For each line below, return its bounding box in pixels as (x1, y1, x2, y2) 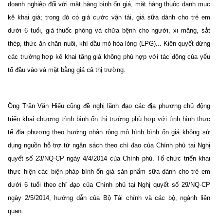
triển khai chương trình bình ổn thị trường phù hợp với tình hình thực (8, 115, 210, 123)
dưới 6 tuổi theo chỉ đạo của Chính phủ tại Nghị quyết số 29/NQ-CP (8, 181, 210, 188)
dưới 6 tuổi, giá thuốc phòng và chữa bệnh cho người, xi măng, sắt (8, 26, 210, 34)
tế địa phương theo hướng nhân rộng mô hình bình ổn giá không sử (8, 128, 210, 136)
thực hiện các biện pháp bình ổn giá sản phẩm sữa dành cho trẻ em (8, 167, 210, 175)
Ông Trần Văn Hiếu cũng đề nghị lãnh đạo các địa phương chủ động (8, 102, 210, 109)
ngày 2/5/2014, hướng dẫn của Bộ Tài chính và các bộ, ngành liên (8, 194, 210, 201)
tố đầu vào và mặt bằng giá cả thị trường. (8, 66, 126, 73)
